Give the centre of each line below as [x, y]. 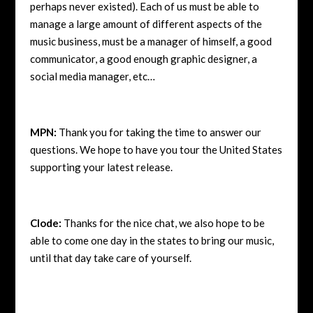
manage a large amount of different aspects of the [146, 23]
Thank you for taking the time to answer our [159, 132]
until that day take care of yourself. [110, 257]
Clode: [45, 223]
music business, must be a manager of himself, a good [151, 41]
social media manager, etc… [92, 76]
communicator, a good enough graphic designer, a [143, 58]
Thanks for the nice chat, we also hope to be [163, 223]
